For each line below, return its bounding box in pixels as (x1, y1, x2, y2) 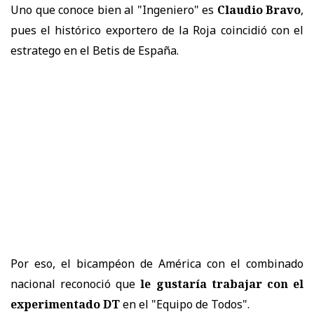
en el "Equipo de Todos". (120, 296, 250, 312)
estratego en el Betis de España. (11, 42, 179, 58)
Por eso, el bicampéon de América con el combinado (11, 255, 303, 271)
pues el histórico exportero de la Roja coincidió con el (11, 22, 303, 38)
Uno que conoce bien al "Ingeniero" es (11, 1, 217, 18)
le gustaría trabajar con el (140, 275, 304, 292)
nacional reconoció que (11, 275, 141, 292)
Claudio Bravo (217, 1, 301, 18)
